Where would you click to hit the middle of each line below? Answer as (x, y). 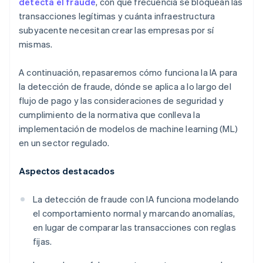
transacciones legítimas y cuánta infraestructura (117, 16)
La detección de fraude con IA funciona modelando (136, 199)
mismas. (36, 44)
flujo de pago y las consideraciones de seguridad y (122, 101)
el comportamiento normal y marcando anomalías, (134, 213)
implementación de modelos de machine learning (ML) (129, 129)
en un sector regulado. (64, 143)
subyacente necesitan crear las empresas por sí (117, 30)
